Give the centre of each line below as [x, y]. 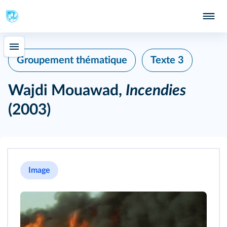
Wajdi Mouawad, [67, 91]
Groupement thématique [72, 60]
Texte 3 [167, 60]
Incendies [156, 91]
